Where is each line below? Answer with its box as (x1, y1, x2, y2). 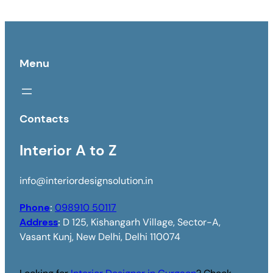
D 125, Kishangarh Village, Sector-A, (63, 215, 221, 229)
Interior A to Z (19, 140, 117, 160)
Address (19, 215, 58, 229)
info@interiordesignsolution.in (19, 174, 153, 187)
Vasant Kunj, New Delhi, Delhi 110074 (19, 230, 180, 243)
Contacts (19, 111, 69, 126)
